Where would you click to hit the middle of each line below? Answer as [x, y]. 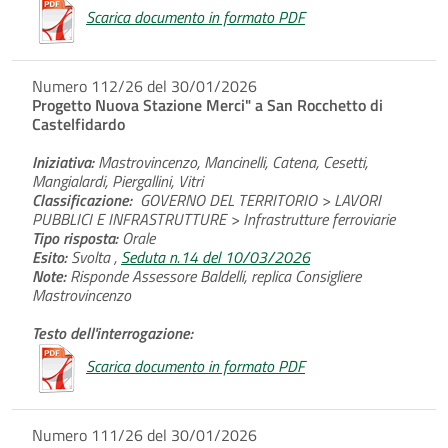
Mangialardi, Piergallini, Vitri [117, 180]
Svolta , [94, 256]
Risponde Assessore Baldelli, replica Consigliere [213, 275]
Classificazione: [86, 199]
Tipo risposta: [75, 237]
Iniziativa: [63, 161]
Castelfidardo [78, 123]
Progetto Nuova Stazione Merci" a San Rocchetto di [207, 104]
